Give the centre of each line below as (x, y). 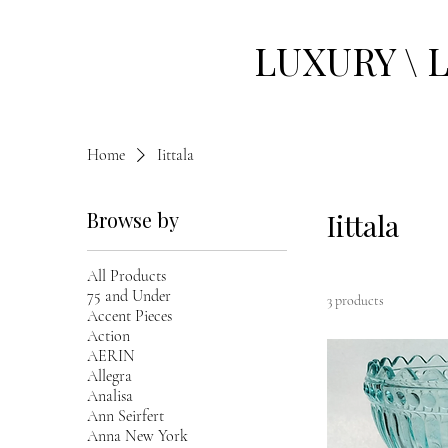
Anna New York (138, 435)
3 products (356, 300)
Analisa (110, 395)
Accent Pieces (130, 315)
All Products (127, 275)
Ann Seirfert (126, 415)
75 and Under (129, 295)
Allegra (110, 375)
